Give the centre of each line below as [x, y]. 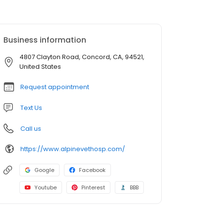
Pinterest [93, 188]
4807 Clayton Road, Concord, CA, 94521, [82, 57]
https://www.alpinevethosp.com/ [73, 149]
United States [40, 67]
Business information [45, 40]
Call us [31, 129]
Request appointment [55, 87]
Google [44, 170]
